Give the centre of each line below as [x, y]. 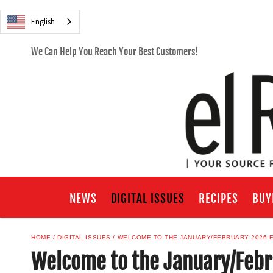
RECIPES [218, 198]
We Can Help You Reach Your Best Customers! [115, 52]
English [43, 22]
